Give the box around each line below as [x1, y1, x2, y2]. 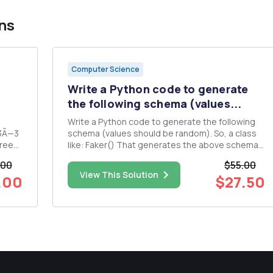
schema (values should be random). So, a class [68, 127, 214, 140]
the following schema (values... [68, 96, 242, 112]
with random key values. [68, 151, 163, 163]
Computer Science [71, 64, 140, 75]
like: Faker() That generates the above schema [68, 139, 85, 151]
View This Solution [80, 169, 158, 181]
